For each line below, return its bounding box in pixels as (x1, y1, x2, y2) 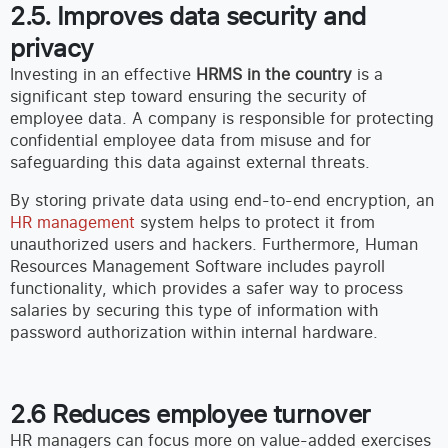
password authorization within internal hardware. (10, 321, 378, 344)
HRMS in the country (196, 63, 352, 86)
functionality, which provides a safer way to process (10, 277, 403, 300)
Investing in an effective (10, 63, 196, 86)
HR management (10, 211, 135, 234)
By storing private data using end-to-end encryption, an (10, 189, 434, 212)
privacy (10, 30, 94, 65)
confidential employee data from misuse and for (10, 129, 371, 152)
